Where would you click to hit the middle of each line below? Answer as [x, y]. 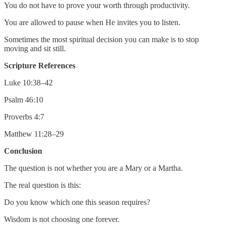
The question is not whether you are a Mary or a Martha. [93, 168]
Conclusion [23, 151]
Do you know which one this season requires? [77, 202]
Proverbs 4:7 [24, 117]
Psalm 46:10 [24, 99]
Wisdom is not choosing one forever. [62, 219]
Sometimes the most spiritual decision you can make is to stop [101, 39]
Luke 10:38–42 [28, 82]
